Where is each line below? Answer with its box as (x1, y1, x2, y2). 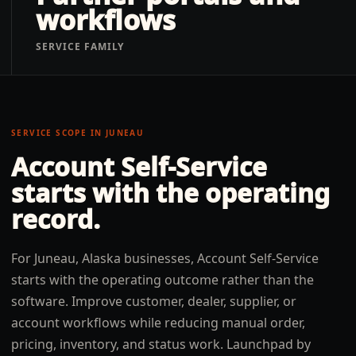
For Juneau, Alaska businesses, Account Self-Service (11, 250, 319, 267)
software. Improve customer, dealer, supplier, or (11, 292, 296, 310)
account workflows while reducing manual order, (11, 314, 305, 331)
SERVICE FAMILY (36, 40, 125, 53)
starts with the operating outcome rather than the (11, 271, 314, 288)
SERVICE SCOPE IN (11, 127, 106, 138)
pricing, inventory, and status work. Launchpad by (11, 335, 311, 353)
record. (11, 202, 100, 236)
